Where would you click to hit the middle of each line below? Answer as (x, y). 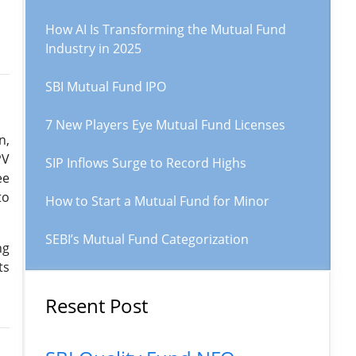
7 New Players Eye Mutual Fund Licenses (165, 125)
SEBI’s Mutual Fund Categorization (147, 239)
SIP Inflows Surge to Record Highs (146, 163)
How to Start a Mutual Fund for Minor (157, 201)
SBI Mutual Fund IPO (106, 87)
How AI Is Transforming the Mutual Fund (166, 29)
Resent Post (97, 306)
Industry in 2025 (93, 48)
